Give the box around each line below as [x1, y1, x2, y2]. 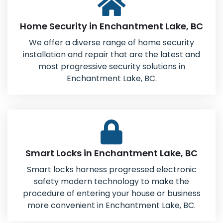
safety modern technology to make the [34, 176, 189, 187]
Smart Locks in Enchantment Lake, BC [25, 147, 198, 159]
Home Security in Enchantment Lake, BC [20, 20, 203, 32]
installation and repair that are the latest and [23, 49, 200, 60]
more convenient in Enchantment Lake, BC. [27, 200, 196, 211]
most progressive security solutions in [38, 61, 185, 72]
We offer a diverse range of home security [29, 37, 194, 48]
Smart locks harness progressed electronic [26, 164, 197, 175]
